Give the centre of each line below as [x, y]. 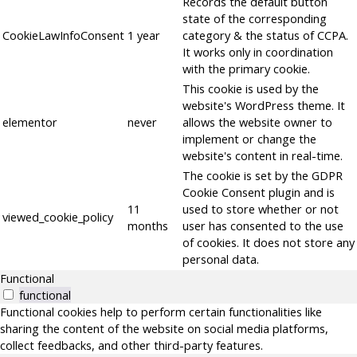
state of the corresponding [255, 19]
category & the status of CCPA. [265, 35]
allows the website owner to [257, 122]
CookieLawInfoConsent [63, 35]
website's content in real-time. [263, 156]
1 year [144, 35]
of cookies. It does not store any [269, 243]
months [148, 226]
